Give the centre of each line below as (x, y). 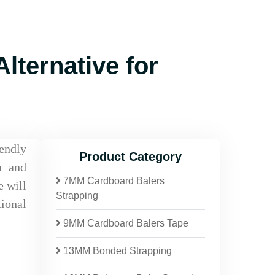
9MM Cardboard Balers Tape (125, 223)
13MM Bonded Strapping (116, 251)
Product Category (130, 157)
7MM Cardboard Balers (113, 181)
